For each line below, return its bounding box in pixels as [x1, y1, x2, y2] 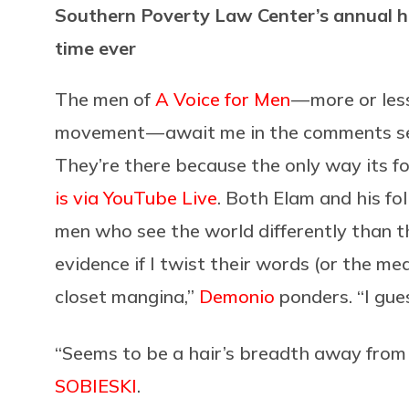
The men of [55, 87, 155, 110]
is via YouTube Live [55, 185, 217, 209]
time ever [55, 36, 136, 59]
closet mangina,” [55, 284, 199, 308]
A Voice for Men [155, 87, 290, 110]
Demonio [199, 284, 275, 308]
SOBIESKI [55, 373, 137, 397]
